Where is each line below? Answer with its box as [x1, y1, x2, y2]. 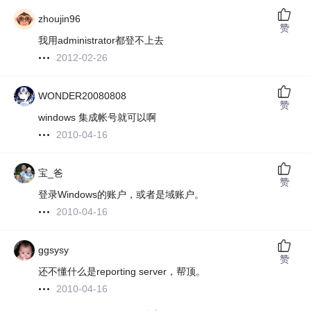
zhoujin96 [38, 13, 81, 25]
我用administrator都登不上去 [38, 35, 165, 47]
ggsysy [38, 244, 69, 256]
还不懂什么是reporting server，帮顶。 [38, 266, 206, 278]
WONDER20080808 [38, 90, 127, 102]
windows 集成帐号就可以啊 [38, 112, 157, 124]
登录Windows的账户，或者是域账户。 [38, 189, 205, 201]
